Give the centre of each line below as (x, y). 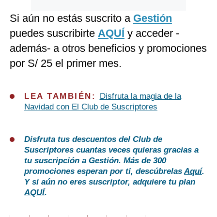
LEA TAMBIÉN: (62, 96)
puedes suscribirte (54, 33)
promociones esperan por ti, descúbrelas (104, 171)
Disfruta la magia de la (140, 96)
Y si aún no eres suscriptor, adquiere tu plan (110, 182)
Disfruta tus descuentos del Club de (93, 139)
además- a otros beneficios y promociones (108, 48)
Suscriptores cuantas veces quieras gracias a (111, 150)
